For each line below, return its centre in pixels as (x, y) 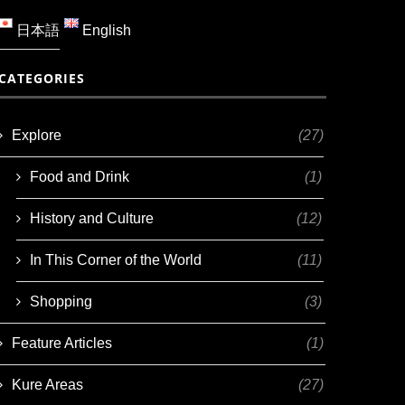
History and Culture (92, 218)
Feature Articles (62, 343)
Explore (37, 135)
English (105, 30)
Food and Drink (80, 176)
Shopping (61, 301)
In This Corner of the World (116, 259)
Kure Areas (48, 384)
